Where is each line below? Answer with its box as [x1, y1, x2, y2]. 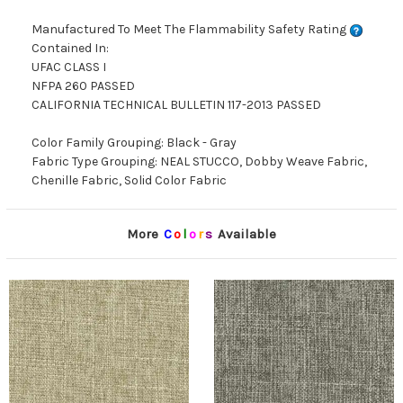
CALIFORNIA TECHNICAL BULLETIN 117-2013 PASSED [31, 97, 321, 113]
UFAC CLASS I [31, 59, 106, 76]
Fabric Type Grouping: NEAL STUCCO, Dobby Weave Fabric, [31, 154, 367, 170]
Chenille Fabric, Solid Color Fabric [31, 173, 227, 189]
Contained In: [31, 40, 109, 57]
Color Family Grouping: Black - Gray [31, 135, 237, 151]
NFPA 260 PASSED [31, 78, 135, 94]
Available [214, 226, 276, 243]
